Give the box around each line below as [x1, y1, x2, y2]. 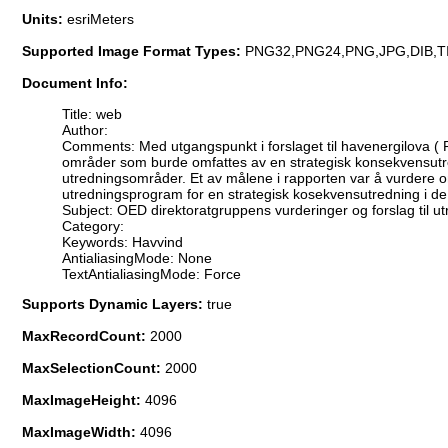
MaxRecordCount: [22, 327, 150, 344]
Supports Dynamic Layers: [22, 295, 207, 312]
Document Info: [22, 75, 128, 92]
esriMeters [67, 11, 134, 28]
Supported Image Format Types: [22, 43, 245, 60]
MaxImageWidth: [22, 423, 140, 440]
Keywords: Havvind [62, 233, 183, 250]
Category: [62, 217, 124, 234]
